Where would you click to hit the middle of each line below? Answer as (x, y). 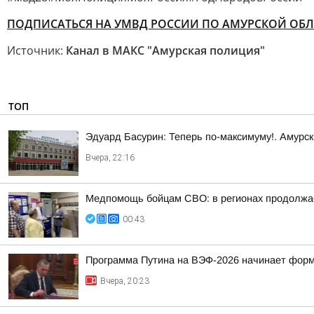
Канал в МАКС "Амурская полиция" (165, 50)
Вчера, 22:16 (110, 158)
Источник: (36, 50)
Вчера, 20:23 (125, 281)
